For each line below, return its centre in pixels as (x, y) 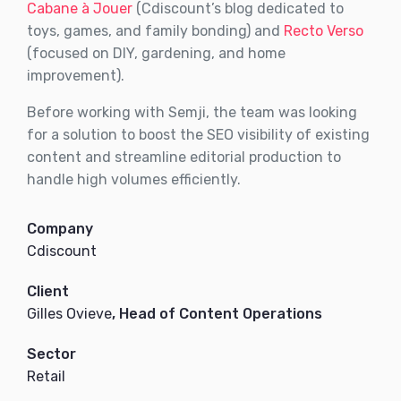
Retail (46, 376)
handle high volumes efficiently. (134, 179)
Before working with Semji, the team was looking (192, 112)
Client (48, 291)
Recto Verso (324, 31)
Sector (51, 354)
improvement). (76, 76)
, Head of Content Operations (217, 314)
